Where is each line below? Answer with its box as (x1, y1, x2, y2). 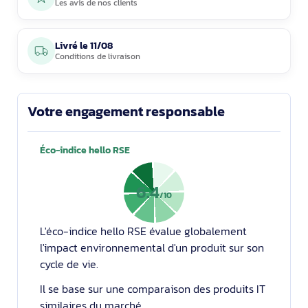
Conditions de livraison (55, 50, 140, 63)
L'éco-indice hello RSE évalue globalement (40, 223, 247, 239)
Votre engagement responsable (27, 101, 225, 122)
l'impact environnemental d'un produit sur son (40, 239, 264, 256)
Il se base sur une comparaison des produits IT (40, 280, 265, 297)
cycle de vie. (40, 256, 98, 272)
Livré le (55, 38, 90, 53)
